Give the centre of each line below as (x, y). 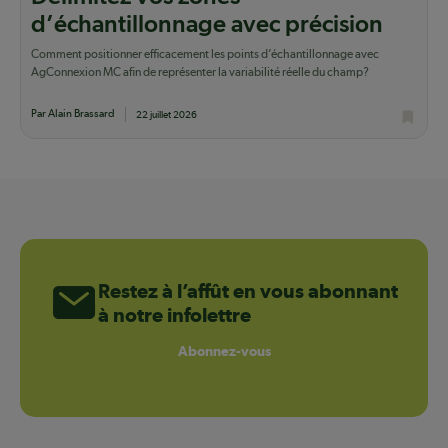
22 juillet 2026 (166, 114)
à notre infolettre (174, 314)
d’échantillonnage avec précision (207, 24)
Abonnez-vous (224, 351)
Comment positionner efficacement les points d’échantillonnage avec (205, 53)
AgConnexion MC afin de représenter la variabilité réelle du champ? (200, 71)
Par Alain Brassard (73, 113)
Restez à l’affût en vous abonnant (248, 290)
